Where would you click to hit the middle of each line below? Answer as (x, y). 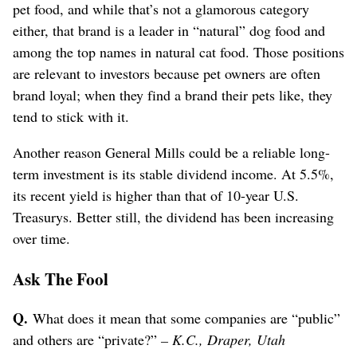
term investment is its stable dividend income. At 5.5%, (173, 174)
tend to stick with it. (71, 117)
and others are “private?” (87, 340)
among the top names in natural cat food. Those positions (178, 52)
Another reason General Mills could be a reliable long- (171, 153)
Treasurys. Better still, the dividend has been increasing (173, 217)
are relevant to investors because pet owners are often (167, 74)
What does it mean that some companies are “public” (184, 318)
